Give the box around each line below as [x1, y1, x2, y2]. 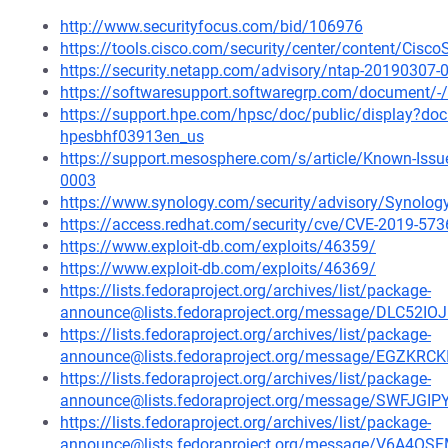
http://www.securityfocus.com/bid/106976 [60, 17, 363, 36]
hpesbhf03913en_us [60, 127, 204, 146]
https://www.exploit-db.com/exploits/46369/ [60, 259, 376, 278]
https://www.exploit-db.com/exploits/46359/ [60, 237, 376, 256]
